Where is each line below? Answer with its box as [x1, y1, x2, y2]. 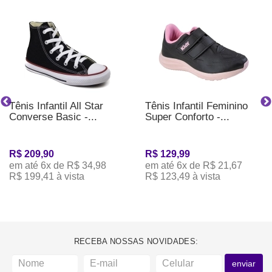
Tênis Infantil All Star [9, 100, 103, 112]
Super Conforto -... [145, 111, 229, 123]
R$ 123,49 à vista [145, 171, 220, 182]
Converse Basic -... [9, 111, 97, 123]
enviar [231, 259, 256, 268]
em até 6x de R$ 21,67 [145, 160, 242, 171]
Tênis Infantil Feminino [145, 100, 248, 112]
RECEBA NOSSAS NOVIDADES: [73, 237, 199, 246]
